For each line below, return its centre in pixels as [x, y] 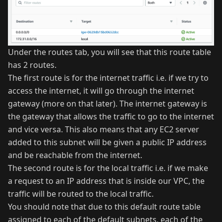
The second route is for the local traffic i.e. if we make [108, 168]
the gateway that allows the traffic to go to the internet [111, 116]
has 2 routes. [32, 65]
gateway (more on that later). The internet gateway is [108, 103]
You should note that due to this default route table [104, 206]
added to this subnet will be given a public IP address [107, 142]
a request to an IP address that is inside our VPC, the [106, 181]
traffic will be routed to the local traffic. [81, 194]
